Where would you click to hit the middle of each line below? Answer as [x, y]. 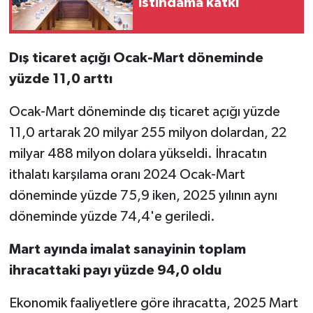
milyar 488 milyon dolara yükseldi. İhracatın [138, 153]
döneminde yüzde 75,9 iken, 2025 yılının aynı [143, 195]
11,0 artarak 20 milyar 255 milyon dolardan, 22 [147, 132]
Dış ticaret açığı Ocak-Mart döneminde [136, 58]
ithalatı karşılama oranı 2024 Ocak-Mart [127, 174]
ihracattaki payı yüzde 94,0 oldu [115, 270]
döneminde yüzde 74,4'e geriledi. [112, 216]
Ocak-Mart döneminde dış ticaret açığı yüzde [144, 111]
